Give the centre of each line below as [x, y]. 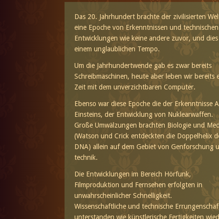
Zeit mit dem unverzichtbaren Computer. [135, 87]
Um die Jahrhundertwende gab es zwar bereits [143, 66]
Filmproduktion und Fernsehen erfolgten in [138, 185]
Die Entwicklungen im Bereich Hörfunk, [132, 174]
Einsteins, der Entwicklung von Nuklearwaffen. [143, 115]
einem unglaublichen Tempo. [117, 49]
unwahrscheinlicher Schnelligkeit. [123, 196]
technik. [86, 158]
